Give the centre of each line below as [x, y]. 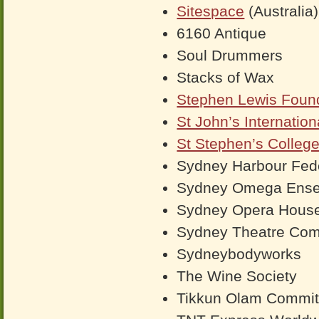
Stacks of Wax [226, 77]
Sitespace [211, 11]
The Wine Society [237, 276]
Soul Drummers [230, 55]
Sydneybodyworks [239, 254]
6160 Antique [222, 33]
